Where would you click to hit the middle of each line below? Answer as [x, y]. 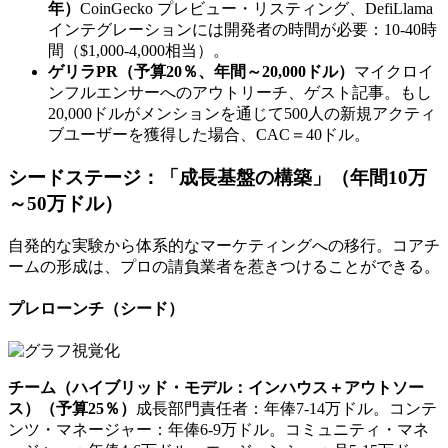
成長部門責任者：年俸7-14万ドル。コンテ [286, 409]
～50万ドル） [65, 203]
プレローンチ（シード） [96, 308]
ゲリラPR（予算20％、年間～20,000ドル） [201, 72]
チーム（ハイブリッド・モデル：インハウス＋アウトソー [216, 388]
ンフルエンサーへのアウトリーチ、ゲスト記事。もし [240, 93]
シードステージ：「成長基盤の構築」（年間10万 [217, 177]
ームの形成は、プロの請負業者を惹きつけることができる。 [224, 266]
